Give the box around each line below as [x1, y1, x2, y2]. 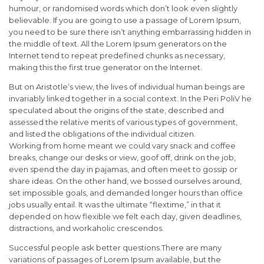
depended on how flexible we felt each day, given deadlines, [9, 212, 242, 222]
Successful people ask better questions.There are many [9, 243, 222, 253]
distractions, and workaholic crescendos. [9, 223, 164, 233]
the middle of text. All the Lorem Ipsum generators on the [9, 39, 227, 49]
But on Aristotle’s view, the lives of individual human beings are [9, 82, 245, 92]
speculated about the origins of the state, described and [9, 105, 224, 115]
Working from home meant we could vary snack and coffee [9, 141, 236, 151]
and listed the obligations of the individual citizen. [9, 129, 196, 139]
